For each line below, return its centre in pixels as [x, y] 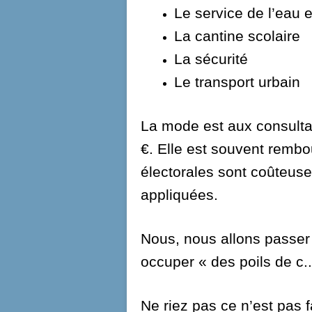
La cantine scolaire [237, 36]
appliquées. [179, 195]
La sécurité [211, 59]
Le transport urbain [237, 82]
